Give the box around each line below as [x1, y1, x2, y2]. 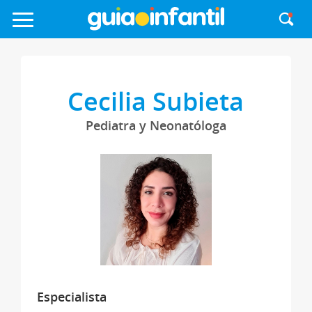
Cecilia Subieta [68, 84, 244, 118]
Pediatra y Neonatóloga [85, 117, 226, 134]
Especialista [36, 288, 107, 305]
